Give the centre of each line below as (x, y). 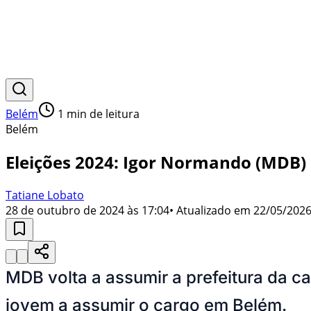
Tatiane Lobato (45, 195)
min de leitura (102, 114)
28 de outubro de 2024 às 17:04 (87, 210)
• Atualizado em (210, 210)
